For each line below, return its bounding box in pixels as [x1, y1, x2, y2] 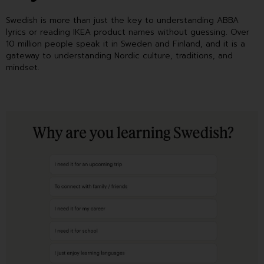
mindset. [6, 61, 39, 74]
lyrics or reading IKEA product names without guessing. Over [6, 26, 249, 39]
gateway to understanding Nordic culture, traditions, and [6, 49, 233, 62]
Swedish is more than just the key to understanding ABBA [6, 14, 239, 27]
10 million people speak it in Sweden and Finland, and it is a [6, 38, 245, 51]
